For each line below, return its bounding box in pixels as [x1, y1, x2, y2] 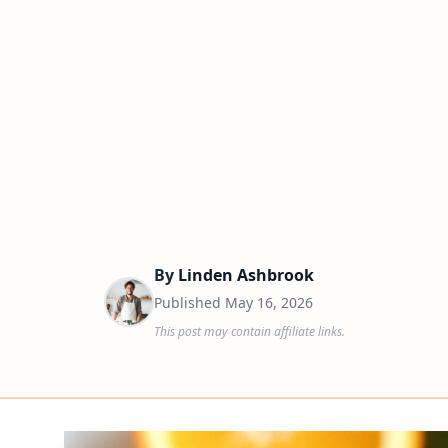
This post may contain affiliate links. [154, 323, 345, 340]
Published [154, 293, 225, 312]
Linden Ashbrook [178, 264, 314, 286]
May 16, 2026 [225, 293, 313, 312]
